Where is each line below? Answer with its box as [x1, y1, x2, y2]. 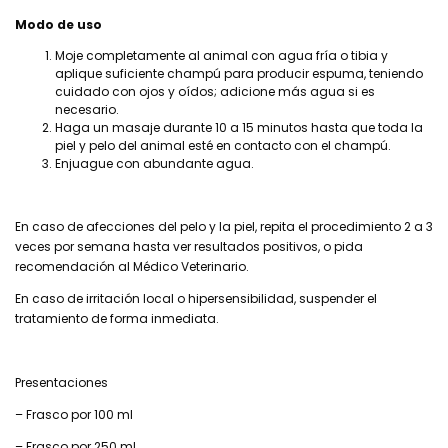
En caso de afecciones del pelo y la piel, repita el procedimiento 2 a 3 [15, 217, 433, 235]
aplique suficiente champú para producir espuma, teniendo [55, 64, 423, 82]
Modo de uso [15, 15, 102, 33]
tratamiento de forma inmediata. [15, 309, 219, 327]
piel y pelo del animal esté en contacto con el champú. [55, 136, 391, 154]
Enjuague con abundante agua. [55, 154, 254, 172]
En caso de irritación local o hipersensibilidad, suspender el [15, 289, 377, 307]
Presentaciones [15, 373, 108, 391]
